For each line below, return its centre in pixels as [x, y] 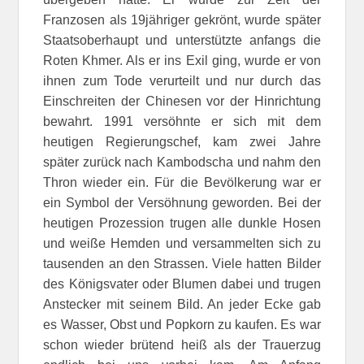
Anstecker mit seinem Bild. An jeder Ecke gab [182, 304]
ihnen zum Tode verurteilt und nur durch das [182, 80]
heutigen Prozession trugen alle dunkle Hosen [182, 223]
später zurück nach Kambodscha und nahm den [182, 162]
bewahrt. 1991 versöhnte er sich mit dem [182, 121]
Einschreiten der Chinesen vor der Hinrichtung [182, 101]
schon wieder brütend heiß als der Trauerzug [182, 344]
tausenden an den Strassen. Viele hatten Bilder [182, 263]
